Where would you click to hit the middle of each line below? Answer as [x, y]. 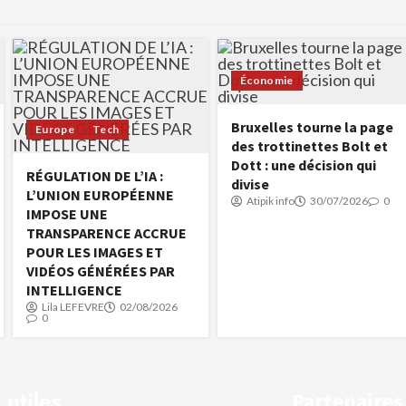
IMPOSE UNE [67, 213]
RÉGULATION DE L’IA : [95, 175]
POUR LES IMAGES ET [95, 251]
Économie [267, 80]
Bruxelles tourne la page [312, 126]
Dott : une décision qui [304, 164]
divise [250, 184]
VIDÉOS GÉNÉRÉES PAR [101, 271]
